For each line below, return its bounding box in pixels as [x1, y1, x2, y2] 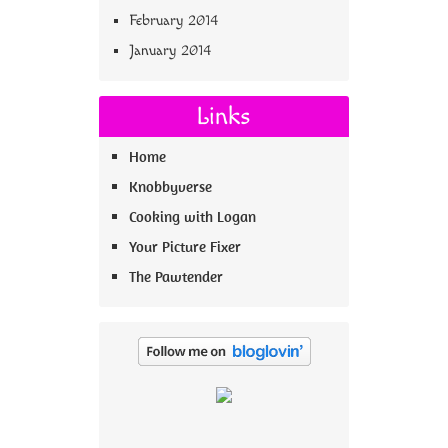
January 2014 [129, 42, 211, 60]
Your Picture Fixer [129, 237, 241, 257]
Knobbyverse [129, 177, 212, 197]
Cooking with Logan [129, 207, 256, 227]
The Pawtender [129, 267, 223, 287]
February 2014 [129, 12, 218, 30]
